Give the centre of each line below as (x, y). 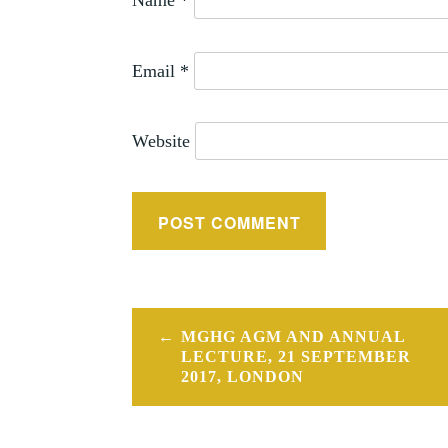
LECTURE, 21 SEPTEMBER (295, 356)
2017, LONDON (242, 376)
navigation (198, 363)
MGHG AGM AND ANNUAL (293, 336)
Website (161, 141)
